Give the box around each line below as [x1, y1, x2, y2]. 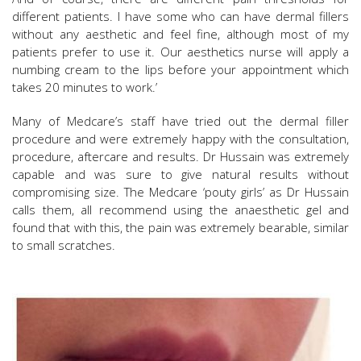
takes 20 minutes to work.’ [12, 79, 157, 96]
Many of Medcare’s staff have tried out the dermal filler [12, 113, 349, 130]
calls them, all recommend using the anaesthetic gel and [12, 201, 349, 218]
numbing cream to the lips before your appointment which [12, 61, 349, 78]
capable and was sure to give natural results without [12, 166, 349, 183]
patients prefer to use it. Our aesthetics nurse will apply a [12, 44, 349, 60]
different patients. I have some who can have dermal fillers [12, 8, 349, 25]
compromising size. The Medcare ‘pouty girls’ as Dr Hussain [12, 184, 349, 201]
